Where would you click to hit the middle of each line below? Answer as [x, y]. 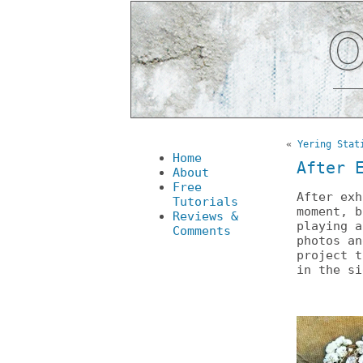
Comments [202, 231]
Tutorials [205, 202]
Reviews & [205, 216]
